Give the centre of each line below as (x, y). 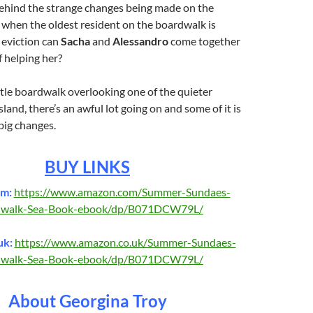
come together (204, 41)
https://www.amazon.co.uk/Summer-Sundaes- (125, 242)
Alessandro (140, 41)
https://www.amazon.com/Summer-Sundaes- (122, 191)
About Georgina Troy (87, 300)
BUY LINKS (87, 166)
